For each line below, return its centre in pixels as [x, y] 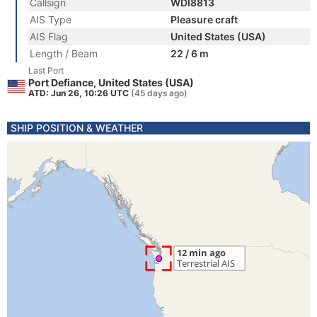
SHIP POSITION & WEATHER [77, 128]
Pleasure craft [204, 19]
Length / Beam [64, 53]
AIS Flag [49, 36]
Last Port [46, 70]
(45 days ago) [159, 93]
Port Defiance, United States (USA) [111, 82]
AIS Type [51, 19]
